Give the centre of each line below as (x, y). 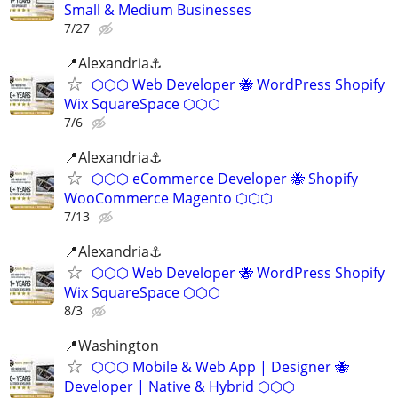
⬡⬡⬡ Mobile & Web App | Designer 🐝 (220, 367)
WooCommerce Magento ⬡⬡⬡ (168, 198)
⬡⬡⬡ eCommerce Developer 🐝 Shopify (225, 178)
